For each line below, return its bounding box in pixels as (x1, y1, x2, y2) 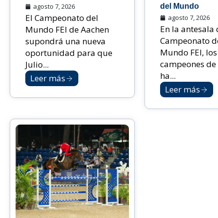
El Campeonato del (25, 12, 98, 24)
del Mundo (160, 2, 199, 11)
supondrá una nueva (25, 36, 106, 47)
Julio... (25, 59, 49, 71)
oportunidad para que (25, 47, 112, 59)
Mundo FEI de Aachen (25, 24, 109, 36)
